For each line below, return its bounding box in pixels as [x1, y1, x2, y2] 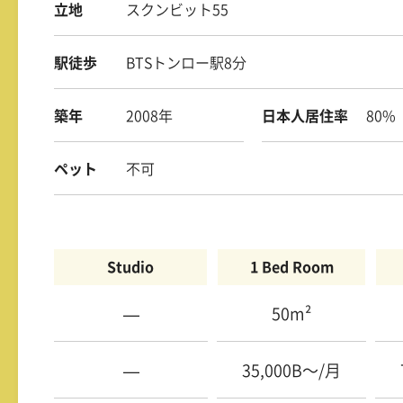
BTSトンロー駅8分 [126, 56, 246, 71]
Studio [107, 260, 154, 275]
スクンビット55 [126, 3, 228, 18]
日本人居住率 [262, 109, 349, 124]
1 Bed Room [249, 260, 334, 275]
